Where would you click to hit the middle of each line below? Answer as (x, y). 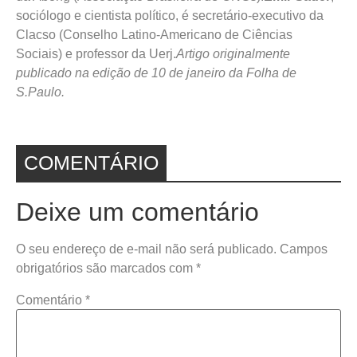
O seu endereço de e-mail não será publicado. (146, 249)
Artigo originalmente (233, 54)
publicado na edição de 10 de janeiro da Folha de (156, 73)
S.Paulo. (40, 92)
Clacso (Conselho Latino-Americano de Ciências (154, 35)
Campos (304, 249)
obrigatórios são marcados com (106, 269)
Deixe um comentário (137, 212)
